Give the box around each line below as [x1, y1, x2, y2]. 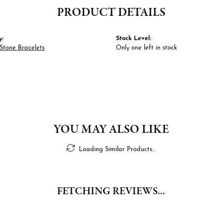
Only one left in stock [116, 44, 177, 51]
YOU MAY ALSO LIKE [53, 121, 169, 138]
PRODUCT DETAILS [56, 4, 166, 21]
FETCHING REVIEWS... [57, 184, 165, 199]
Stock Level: [116, 35, 151, 42]
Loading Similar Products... [79, 146, 155, 153]
